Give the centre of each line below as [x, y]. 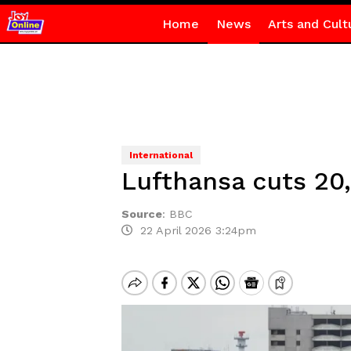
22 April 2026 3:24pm [194, 230]
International [161, 155]
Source [141, 214]
